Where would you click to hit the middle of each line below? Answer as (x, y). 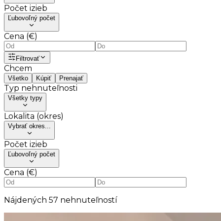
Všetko (18, 78)
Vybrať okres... (29, 126)
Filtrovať (28, 58)
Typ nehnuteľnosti (41, 88)
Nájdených (26, 200)
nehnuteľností (88, 200)
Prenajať (71, 78)
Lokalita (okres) (34, 116)
